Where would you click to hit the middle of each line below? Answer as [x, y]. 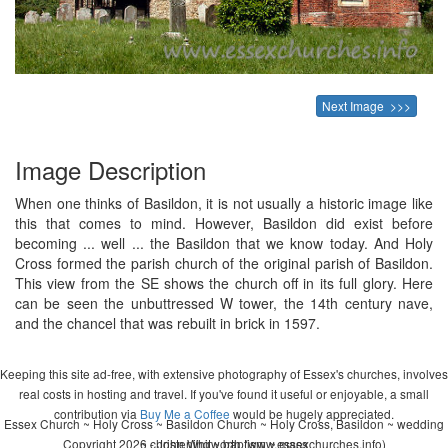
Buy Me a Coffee [185, 413]
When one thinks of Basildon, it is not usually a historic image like [224, 202]
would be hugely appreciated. [312, 413]
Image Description [110, 169]
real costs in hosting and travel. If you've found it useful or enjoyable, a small [224, 393]
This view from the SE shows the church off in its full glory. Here [224, 282]
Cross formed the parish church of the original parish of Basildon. [224, 262]
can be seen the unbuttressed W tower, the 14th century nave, [224, 302]
